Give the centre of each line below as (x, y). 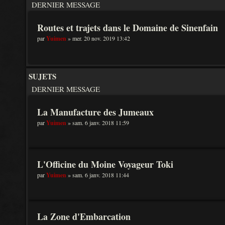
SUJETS (42, 76)
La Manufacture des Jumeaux (95, 112)
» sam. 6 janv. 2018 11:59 (98, 123)
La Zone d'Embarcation (84, 216)
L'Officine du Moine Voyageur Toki (105, 164)
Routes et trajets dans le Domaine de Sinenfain (128, 28)
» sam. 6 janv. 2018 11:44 (98, 175)
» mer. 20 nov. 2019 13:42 (98, 38)
